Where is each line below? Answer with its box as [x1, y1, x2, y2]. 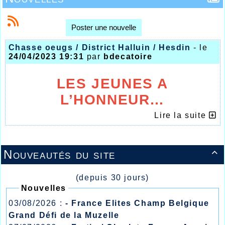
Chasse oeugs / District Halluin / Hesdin [8, 43, 191, 52]
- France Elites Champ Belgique [65, 198, 209, 207]
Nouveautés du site [4, 147, 116, 161]
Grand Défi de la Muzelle [9, 210, 120, 219]
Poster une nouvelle [71, 23, 136, 32]
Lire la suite [154, 110, 209, 120]
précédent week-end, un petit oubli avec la [11, 215, 214, 224]
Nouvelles [21, 183, 67, 192]
